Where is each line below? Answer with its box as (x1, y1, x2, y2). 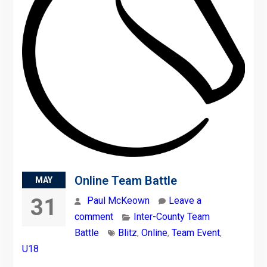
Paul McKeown (86, 194, 150, 206)
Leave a (168, 194, 201, 206)
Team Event (171, 226, 220, 238)
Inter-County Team (133, 210, 210, 222)
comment (74, 210, 113, 222)
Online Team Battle (74, 173, 177, 188)
